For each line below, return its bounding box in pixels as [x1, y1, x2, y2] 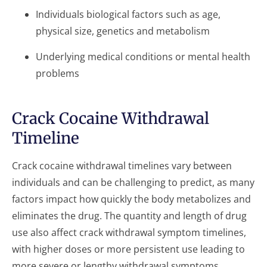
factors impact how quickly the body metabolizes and [12, 193, 251, 206]
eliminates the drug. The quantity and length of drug [12, 209, 247, 222]
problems [36, 67, 79, 80]
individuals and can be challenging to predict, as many [12, 176, 254, 189]
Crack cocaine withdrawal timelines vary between [12, 159, 232, 172]
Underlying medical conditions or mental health [36, 50, 250, 63]
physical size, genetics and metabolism [36, 24, 210, 38]
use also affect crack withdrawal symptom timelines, [12, 226, 246, 239]
